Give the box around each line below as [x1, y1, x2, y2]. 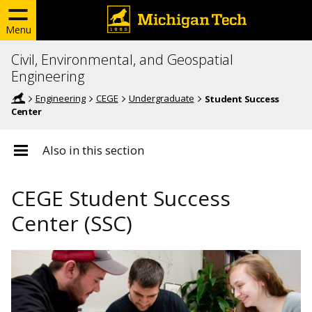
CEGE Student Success [11, 184, 231, 213]
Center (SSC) [11, 209, 132, 238]
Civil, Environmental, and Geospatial [11, 50, 233, 69]
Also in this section [42, 142, 145, 158]
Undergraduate [128, 92, 194, 104]
